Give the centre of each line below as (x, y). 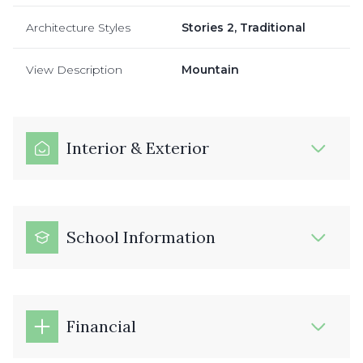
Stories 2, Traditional (243, 27)
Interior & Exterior (138, 147)
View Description (74, 69)
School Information (141, 237)
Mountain (210, 69)
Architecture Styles (78, 27)
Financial (101, 326)
